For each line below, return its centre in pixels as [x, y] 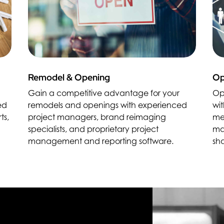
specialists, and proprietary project [93, 129]
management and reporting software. [100, 141]
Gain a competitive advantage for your [103, 93]
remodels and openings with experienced [107, 105]
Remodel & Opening [69, 77]
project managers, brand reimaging [97, 117]
